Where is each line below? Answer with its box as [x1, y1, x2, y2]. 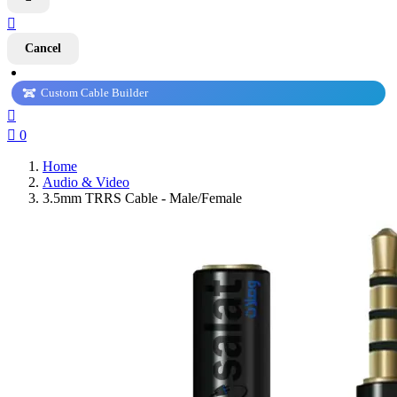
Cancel [25, 42, 61, 55]
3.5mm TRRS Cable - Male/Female [43, 191, 242, 206]
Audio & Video [43, 175, 129, 190]
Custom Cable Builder [41, 86, 148, 99]
